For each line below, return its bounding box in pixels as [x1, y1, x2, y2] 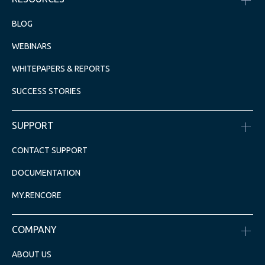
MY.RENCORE [12, 190, 62, 201]
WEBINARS [12, 41, 51, 51]
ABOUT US [12, 250, 51, 260]
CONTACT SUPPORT [12, 146, 88, 156]
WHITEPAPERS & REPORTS [12, 64, 110, 74]
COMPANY [12, 224, 57, 235]
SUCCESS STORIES [12, 86, 81, 96]
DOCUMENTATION [12, 168, 80, 178]
